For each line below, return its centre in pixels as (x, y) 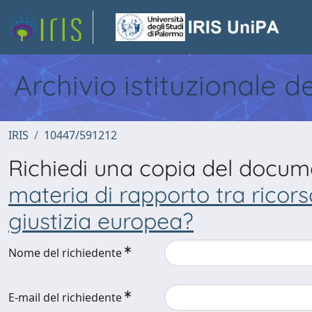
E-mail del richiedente (65, 297)
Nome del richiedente (65, 253)
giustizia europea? (101, 221)
